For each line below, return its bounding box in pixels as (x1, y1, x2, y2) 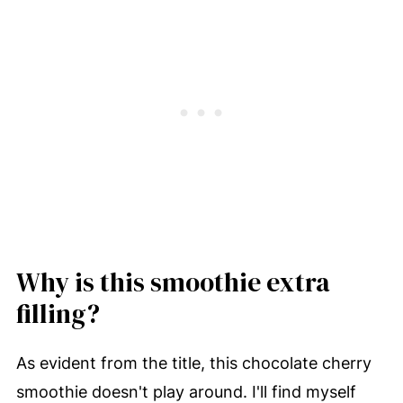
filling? (15, 295, 100, 332)
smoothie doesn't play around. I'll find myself (15, 381, 356, 401)
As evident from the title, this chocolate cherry (15, 353, 372, 372)
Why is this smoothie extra (15, 264, 330, 300)
